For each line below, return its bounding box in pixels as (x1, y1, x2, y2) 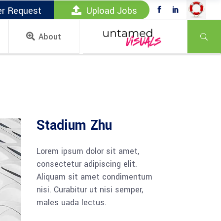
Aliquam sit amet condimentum (36, 171, 152, 183)
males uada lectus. (36, 197, 107, 208)
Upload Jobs (86, 4, 137, 18)
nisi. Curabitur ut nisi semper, (36, 184, 143, 195)
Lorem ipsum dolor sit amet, (36, 146, 139, 157)
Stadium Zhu (36, 116, 112, 135)
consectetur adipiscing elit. (36, 158, 137, 170)
